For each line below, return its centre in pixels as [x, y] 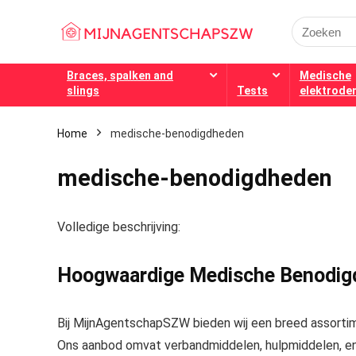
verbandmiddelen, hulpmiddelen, [253, 345]
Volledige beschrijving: [119, 227]
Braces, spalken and [120, 75]
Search [309, 23]
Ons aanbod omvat [111, 345]
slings [83, 91]
